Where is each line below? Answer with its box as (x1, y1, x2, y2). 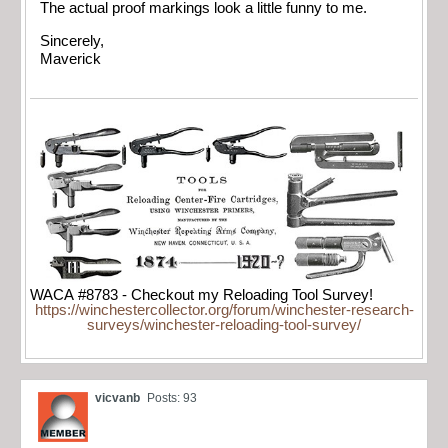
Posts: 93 (147, 391, 197, 406)
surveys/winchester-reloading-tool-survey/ (87, 317, 361, 334)
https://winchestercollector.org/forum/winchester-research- (34, 302, 414, 319)
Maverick (40, 50, 101, 67)
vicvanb (95, 391, 140, 406)
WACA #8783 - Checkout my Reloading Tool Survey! (30, 287, 373, 304)
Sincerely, (40, 32, 104, 49)
